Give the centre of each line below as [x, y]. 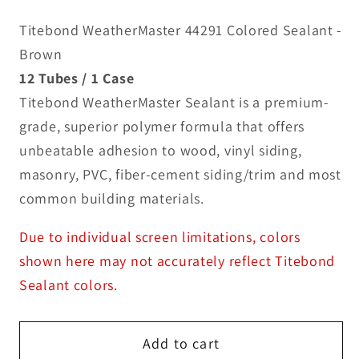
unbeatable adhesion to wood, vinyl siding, [161, 150]
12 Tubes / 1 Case [77, 78]
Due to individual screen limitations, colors [160, 236]
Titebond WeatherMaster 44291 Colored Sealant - [181, 30]
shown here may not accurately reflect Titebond [177, 260]
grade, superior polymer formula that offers [162, 126]
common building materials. [112, 198]
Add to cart [181, 344]
